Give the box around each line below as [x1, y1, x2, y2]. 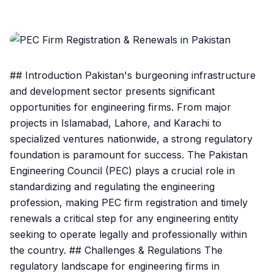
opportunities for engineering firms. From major [10, 101, 231, 113]
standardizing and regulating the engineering [10, 180, 215, 193]
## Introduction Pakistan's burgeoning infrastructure [10, 69, 256, 81]
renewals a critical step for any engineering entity [10, 212, 239, 224]
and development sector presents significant [10, 85, 215, 97]
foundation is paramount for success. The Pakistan [10, 149, 248, 161]
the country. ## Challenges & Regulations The [10, 244, 223, 256]
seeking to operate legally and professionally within [10, 228, 247, 240]
